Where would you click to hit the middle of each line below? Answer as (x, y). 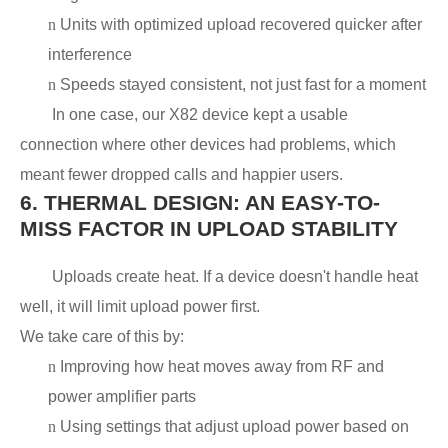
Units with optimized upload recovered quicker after (241, 24)
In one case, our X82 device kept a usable (200, 114)
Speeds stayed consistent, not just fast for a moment (243, 84)
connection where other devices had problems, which (208, 144)
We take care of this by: (102, 336)
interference (90, 54)
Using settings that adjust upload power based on (234, 426)
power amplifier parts (122, 396)
